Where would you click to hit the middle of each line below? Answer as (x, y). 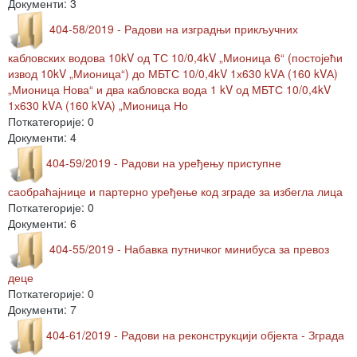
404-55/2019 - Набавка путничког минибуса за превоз (188, 248)
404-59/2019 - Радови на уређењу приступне (164, 162)
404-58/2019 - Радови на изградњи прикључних (172, 28)
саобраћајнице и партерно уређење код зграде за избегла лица (175, 191)
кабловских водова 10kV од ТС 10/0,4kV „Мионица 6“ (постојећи (175, 57)
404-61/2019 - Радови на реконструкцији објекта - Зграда (195, 334)
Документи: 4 (42, 137)
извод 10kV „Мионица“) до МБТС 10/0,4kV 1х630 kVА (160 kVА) (173, 73)
